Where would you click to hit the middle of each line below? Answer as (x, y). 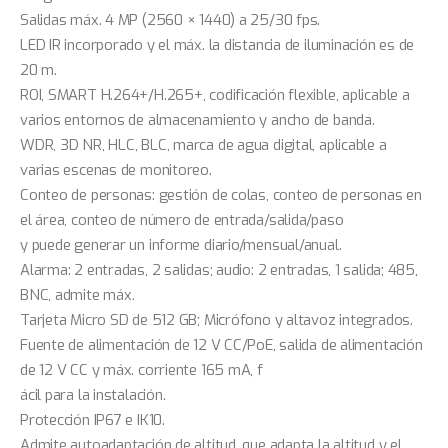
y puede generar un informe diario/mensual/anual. (181, 244)
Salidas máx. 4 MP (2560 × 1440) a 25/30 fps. (170, 19)
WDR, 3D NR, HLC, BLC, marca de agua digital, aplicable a (203, 144)
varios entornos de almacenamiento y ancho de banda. (197, 119)
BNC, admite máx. (77, 294)
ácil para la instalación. (93, 394)
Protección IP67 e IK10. (92, 419)
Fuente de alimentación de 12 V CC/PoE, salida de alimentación (221, 344)
